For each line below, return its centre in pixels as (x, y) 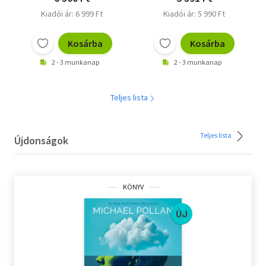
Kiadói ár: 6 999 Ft (72, 14)
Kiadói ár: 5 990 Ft (194, 14)
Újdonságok (41, 141)
